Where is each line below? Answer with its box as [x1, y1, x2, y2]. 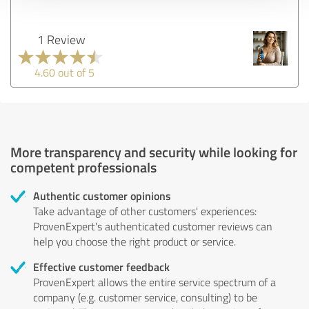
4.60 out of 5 [34, 64, 94, 80]
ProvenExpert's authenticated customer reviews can [33, 218, 272, 234]
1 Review [37, 30, 86, 48]
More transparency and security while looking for [10, 141, 297, 161]
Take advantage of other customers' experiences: [33, 203, 257, 219]
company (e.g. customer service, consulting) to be [33, 289, 257, 305]
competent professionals [10, 157, 157, 177]
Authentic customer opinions [33, 187, 171, 203]
